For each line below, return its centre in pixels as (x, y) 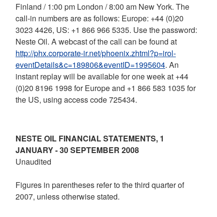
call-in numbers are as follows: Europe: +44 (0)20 (100, 18)
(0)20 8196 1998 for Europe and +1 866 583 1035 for (106, 88)
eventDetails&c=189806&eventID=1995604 (90, 65)
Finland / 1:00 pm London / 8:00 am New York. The (102, 7)
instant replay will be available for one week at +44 (102, 76)
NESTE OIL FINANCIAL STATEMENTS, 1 (90, 138)
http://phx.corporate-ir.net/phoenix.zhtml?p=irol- (96, 53)
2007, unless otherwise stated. (68, 196)
